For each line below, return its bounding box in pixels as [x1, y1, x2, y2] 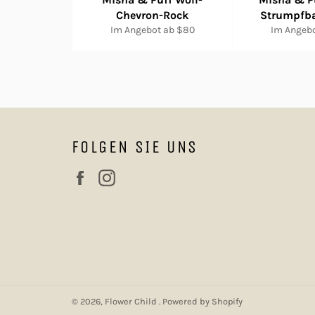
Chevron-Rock [116, 8, 188, 22]
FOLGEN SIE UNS [72, 137, 198, 157]
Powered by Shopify [162, 296, 243, 307]
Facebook [95, 169, 143, 183]
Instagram [122, 169, 175, 183]
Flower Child [105, 296, 159, 307]
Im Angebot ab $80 [110, 24, 195, 36]
